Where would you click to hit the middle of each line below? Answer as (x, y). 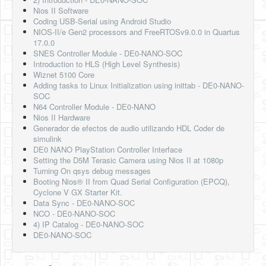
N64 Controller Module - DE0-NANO (94, 107)
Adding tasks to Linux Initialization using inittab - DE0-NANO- (139, 85)
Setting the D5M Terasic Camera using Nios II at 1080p (128, 160)
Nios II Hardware (62, 117)
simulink (47, 139)
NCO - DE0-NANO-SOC (74, 213)
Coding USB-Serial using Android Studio (102, 21)
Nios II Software (61, 10)
